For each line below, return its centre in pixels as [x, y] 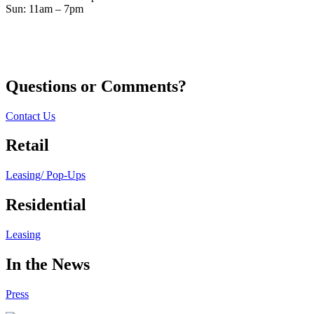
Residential [46, 205]
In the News [48, 265]
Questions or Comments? [96, 86]
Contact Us [30, 116]
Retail [27, 145]
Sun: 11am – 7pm [45, 8]
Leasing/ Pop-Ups [46, 175]
